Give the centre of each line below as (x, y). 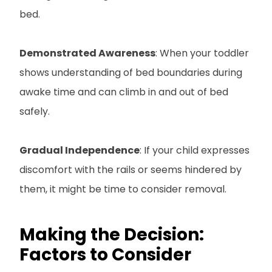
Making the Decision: (112, 234)
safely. (35, 111)
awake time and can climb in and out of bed (124, 92)
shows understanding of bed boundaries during (131, 72)
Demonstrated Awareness (87, 53)
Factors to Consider (105, 254)
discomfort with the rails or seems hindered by (131, 169)
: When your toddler (202, 53)
